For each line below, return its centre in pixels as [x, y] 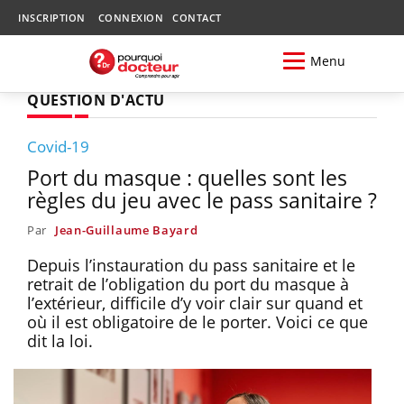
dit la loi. [60, 340]
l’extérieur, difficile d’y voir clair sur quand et [195, 303]
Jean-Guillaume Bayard [126, 230]
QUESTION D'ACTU [96, 100]
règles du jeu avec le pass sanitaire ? [202, 200]
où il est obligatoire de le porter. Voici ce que [197, 321]
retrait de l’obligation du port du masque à [188, 284]
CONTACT [197, 18]
